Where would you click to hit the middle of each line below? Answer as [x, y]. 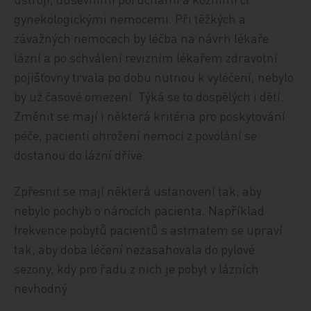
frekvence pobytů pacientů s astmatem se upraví [149, 229]
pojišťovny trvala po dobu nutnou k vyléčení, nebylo [154, 77]
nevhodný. [42, 288]
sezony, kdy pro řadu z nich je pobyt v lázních [137, 268]
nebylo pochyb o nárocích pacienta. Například [140, 210]
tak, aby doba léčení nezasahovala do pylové [135, 249]
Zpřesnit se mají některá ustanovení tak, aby [138, 191]
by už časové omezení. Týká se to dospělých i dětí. [149, 96]
